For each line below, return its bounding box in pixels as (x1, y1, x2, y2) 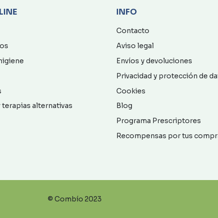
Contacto (116, 26, 149, 36)
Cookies (116, 86, 145, 95)
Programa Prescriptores (116, 116, 201, 126)
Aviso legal (116, 41, 154, 51)
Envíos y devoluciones (116, 56, 192, 65)
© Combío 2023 (48, 194, 102, 203)
